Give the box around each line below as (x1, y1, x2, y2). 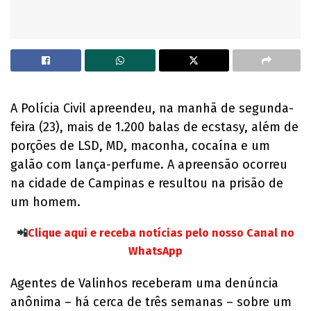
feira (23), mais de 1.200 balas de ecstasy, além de (10, 119, 299, 135)
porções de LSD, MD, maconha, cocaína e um (10, 137, 270, 153)
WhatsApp (128, 244, 183, 258)
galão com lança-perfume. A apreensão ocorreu (10, 156, 287, 172)
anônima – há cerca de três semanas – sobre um (10, 294, 292, 310)
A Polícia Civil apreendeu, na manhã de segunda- (10, 100, 294, 116)
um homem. (10, 194, 81, 210)
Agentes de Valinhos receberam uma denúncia (10, 275, 278, 291)
